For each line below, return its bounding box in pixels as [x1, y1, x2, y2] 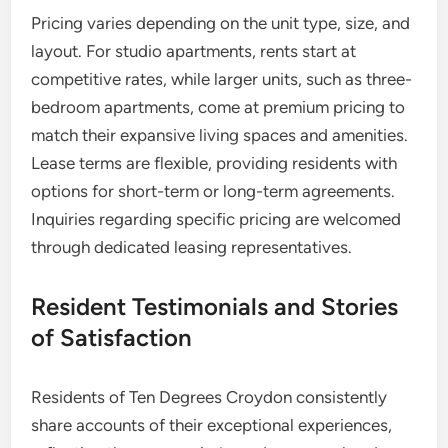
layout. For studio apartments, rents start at [31, 41, 357, 61]
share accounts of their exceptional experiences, [31, 415, 393, 435]
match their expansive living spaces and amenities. [31, 125, 409, 145]
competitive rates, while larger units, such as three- [31, 69, 413, 89]
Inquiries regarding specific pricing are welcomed [31, 209, 402, 229]
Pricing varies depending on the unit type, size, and [31, 13, 411, 33]
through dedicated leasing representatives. [31, 237, 353, 257]
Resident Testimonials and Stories [31, 292, 399, 321]
